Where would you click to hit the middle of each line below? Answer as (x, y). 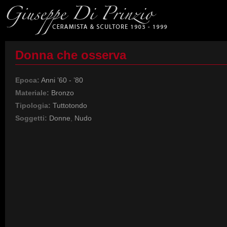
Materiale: (32, 93)
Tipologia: (33, 105)
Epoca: (27, 80)
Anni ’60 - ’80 (62, 80)
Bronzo (63, 93)
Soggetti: (31, 118)
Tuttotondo (70, 105)
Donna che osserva (71, 55)
